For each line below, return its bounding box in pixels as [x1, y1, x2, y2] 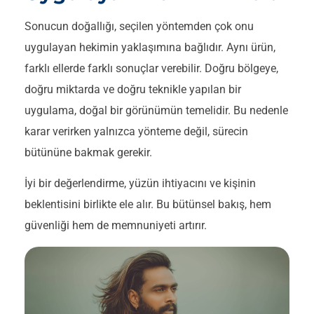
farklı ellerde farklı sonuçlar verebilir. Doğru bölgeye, [25, 62, 278, 76]
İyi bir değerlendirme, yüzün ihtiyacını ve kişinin [25, 177, 256, 191]
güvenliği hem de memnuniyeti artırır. [25, 219, 207, 233]
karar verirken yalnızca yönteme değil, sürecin [25, 125, 248, 139]
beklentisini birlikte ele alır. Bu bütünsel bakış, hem [25, 198, 271, 212]
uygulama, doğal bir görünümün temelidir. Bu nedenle [25, 104, 288, 118]
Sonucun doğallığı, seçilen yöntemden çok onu [25, 20, 254, 34]
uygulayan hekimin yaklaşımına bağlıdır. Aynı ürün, [25, 41, 275, 55]
